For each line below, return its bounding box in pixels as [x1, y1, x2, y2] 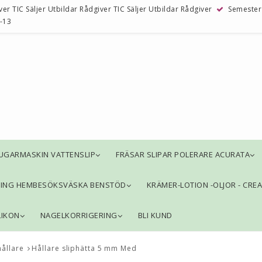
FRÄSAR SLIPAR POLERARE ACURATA [116, 149, 250, 160]
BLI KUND [137, 210, 173, 221]
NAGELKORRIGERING [40, 210, 118, 221]
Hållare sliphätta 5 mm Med [32, 243, 137, 254]
